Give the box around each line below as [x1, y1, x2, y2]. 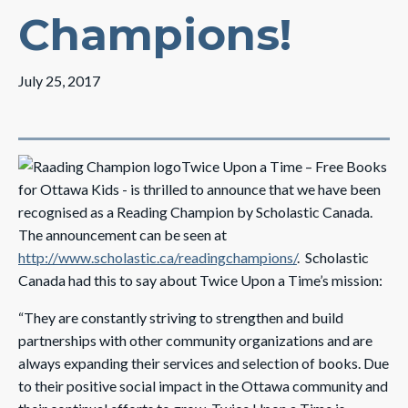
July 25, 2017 [18, 72, 100, 89]
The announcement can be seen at [18, 226, 227, 243]
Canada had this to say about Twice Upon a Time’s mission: [18, 271, 382, 289]
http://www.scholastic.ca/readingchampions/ [18, 249, 297, 266]
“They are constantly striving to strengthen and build [18, 309, 343, 326]
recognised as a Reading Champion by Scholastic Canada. [18, 203, 372, 220]
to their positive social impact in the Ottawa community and [18, 377, 388, 394]
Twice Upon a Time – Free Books [181, 158, 387, 175]
